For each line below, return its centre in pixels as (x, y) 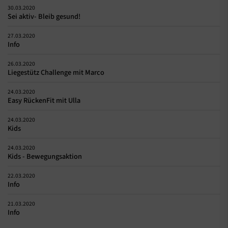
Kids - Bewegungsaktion (45, 157)
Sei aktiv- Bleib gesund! (44, 17)
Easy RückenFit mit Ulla (44, 101)
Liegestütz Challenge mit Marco (56, 73)
